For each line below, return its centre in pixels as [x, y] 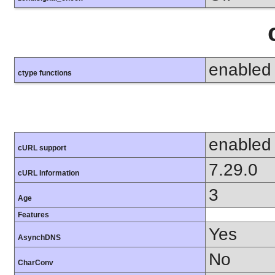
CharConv [36, 263]
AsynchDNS [39, 238]
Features [33, 215]
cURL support [42, 148]
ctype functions [45, 73]
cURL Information [48, 173]
